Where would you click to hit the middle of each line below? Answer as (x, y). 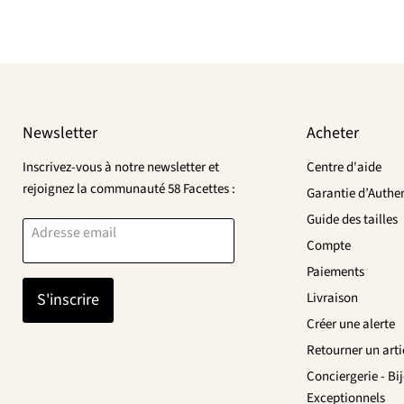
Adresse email (74, 232)
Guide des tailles (352, 219)
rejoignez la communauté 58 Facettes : (129, 188)
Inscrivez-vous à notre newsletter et (121, 167)
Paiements (335, 271)
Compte (328, 245)
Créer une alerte (350, 324)
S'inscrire (68, 299)
